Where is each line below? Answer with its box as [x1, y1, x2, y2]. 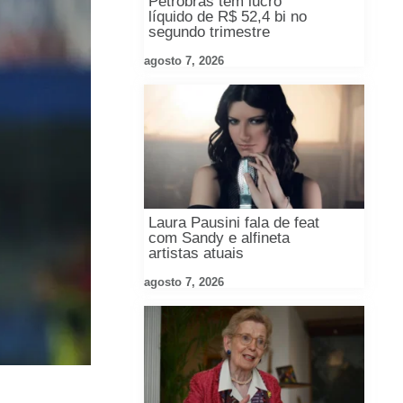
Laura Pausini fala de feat [148, 214, 320, 232]
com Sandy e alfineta [148, 229, 291, 247]
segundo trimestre [148, 23, 271, 41]
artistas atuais [148, 245, 245, 263]
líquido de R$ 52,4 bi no [148, 8, 308, 26]
